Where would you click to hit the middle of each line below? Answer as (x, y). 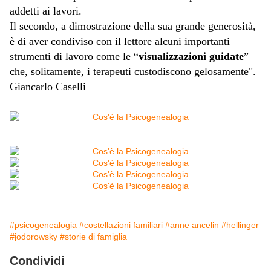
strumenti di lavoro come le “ (74, 57)
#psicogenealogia (43, 225)
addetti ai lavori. (46, 11)
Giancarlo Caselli (48, 87)
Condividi (37, 261)
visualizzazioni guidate (191, 57)
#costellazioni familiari (121, 225)
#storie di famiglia (93, 237)
